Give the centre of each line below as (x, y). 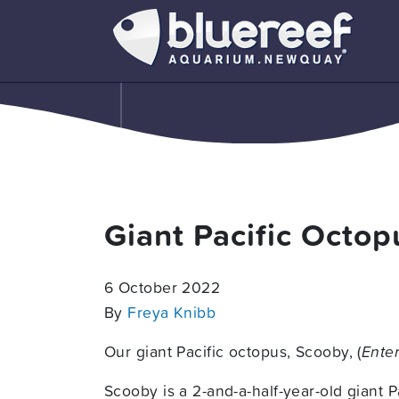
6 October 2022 (163, 287)
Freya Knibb (172, 312)
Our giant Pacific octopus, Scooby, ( (233, 351)
